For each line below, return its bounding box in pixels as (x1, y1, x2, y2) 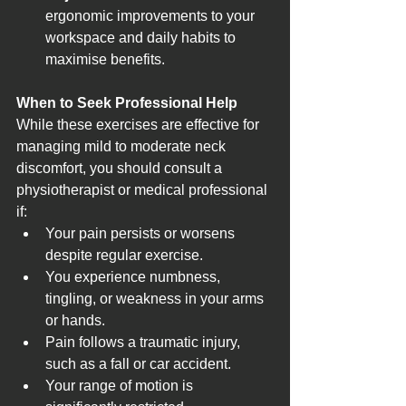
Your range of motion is (45, 377, 197, 393)
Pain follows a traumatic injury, (45, 333, 244, 350)
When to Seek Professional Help (16, 94, 237, 111)
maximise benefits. (45, 51, 165, 67)
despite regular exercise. (45, 246, 203, 263)
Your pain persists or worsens (45, 225, 238, 241)
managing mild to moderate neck (16, 138, 229, 154)
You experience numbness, (45, 268, 224, 285)
